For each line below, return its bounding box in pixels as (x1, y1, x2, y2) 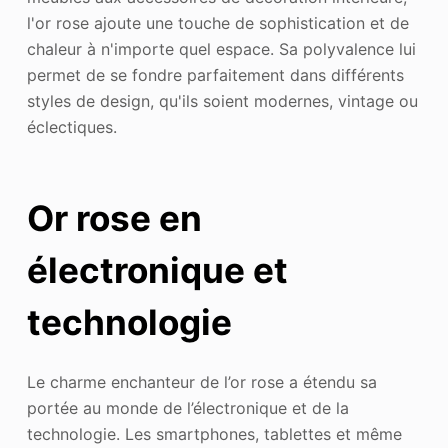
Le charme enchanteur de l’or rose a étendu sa (26, 371, 377, 392)
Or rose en (26, 197, 202, 240)
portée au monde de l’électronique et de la (26, 397, 349, 418)
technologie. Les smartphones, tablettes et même (26, 423, 402, 444)
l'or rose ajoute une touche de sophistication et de (26, 12, 409, 33)
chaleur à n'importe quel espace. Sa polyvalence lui (26, 38, 416, 59)
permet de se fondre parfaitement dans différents (26, 64, 404, 85)
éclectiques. (26, 116, 117, 137)
